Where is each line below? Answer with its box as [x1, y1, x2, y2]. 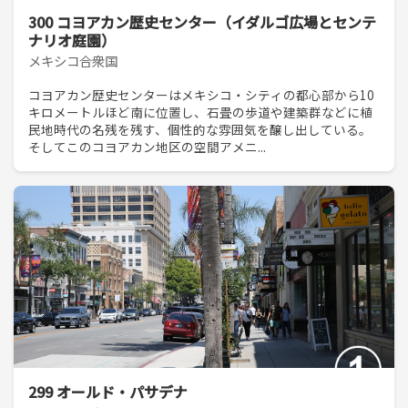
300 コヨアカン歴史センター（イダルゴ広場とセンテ [28, 10, 376, 33]
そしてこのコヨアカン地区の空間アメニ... [28, 138, 266, 157]
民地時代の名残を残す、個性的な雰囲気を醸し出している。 [28, 120, 372, 139]
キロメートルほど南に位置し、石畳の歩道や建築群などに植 [28, 103, 372, 122]
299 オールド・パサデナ [28, 380, 188, 403]
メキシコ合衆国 [28, 51, 117, 71]
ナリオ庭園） [28, 28, 116, 51]
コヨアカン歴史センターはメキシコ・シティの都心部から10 [28, 86, 374, 105]
